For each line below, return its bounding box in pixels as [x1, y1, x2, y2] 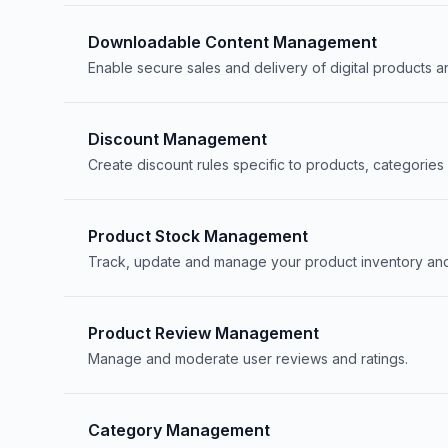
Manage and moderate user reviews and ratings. [88, 350, 408, 367]
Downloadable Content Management [88, 32, 377, 52]
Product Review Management [88, 323, 319, 343]
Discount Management [88, 129, 267, 149]
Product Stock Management [88, 226, 308, 246]
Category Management [88, 420, 270, 440]
